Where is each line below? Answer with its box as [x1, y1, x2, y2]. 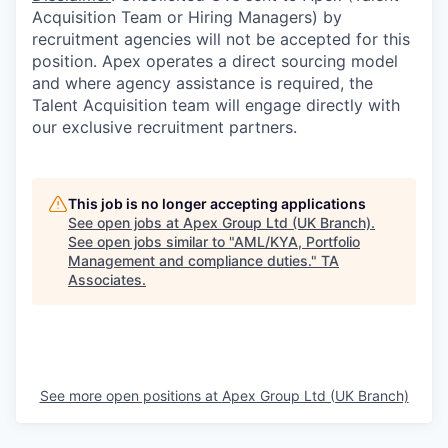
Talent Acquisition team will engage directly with [32, 94, 400, 115]
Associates [68, 270, 142, 288]
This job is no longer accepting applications [68, 194, 366, 212]
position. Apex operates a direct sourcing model [32, 50, 398, 71]
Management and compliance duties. [68, 251, 311, 269]
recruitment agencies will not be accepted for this [32, 28, 410, 49]
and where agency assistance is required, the [32, 72, 373, 93]
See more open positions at [39, 386, 222, 404]
